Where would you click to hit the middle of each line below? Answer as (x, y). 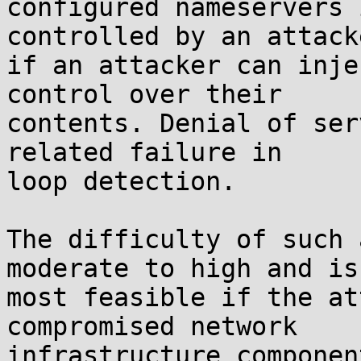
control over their (144, 94)
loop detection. (121, 181)
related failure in (144, 152)
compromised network (152, 326)
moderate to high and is (183, 268)
